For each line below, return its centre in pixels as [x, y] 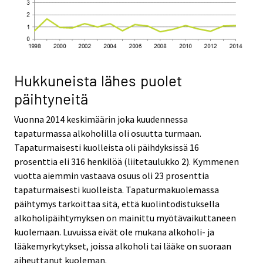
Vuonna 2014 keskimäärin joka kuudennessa [101, 119]
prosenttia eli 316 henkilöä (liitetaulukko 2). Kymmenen [127, 161]
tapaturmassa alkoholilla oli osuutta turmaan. [108, 133]
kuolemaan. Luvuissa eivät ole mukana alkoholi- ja [114, 232]
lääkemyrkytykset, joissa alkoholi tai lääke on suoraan [123, 246]
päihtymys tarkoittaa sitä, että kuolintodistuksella [117, 203]
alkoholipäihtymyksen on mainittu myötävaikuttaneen [125, 218]
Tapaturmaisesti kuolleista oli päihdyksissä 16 [107, 147]
